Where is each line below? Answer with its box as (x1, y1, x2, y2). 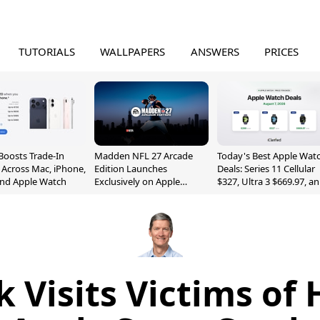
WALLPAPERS (100, 44, 166, 59)
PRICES (264, 44, 299, 59)
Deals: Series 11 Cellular (217, 162, 315, 175)
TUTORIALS (18, 44, 75, 59)
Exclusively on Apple (94, 175, 180, 188)
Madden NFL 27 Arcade (94, 149, 193, 162)
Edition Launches (94, 162, 167, 175)
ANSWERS (190, 44, 239, 59)
